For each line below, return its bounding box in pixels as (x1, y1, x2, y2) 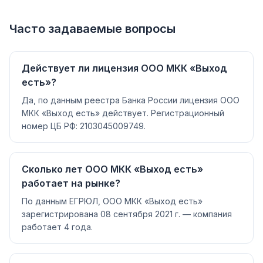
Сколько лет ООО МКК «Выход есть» (22, 163, 203, 175)
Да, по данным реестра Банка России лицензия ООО (22, 95, 240, 105)
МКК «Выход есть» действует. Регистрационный (22, 108, 224, 118)
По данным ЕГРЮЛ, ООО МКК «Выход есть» (22, 196, 203, 206)
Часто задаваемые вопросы (9, 22, 176, 36)
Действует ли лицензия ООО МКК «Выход (22, 62, 227, 74)
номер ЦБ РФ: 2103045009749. (22, 121, 146, 131)
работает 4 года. (22, 222, 93, 232)
